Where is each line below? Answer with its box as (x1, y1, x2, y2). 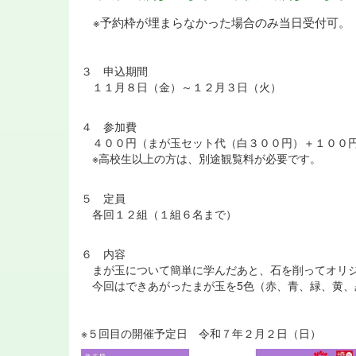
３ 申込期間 (81, 63, 148, 79)
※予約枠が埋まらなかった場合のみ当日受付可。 (81, 14, 350, 31)
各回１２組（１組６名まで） (81, 206, 237, 222)
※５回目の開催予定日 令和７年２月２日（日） (81, 325, 321, 342)
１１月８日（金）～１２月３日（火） (81, 79, 281, 95)
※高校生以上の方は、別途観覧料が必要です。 (81, 150, 321, 167)
